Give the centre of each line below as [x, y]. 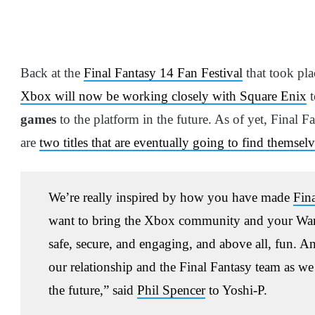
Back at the [52, 72]
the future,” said [93, 290]
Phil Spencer [171, 290]
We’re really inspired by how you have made [171, 197]
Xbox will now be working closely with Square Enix [163, 96]
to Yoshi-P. [238, 290]
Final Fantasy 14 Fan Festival [163, 72]
